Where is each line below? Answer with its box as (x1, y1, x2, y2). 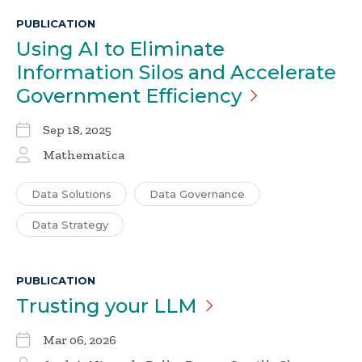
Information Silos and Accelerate (16, 61, 336, 85)
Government (16, 84, 145, 108)
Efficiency (145, 84, 242, 108)
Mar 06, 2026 (43, 332, 116, 348)
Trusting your (16, 294, 154, 318)
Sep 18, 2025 (43, 122, 112, 138)
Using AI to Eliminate (16, 37, 225, 61)
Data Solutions (32, 187, 112, 201)
